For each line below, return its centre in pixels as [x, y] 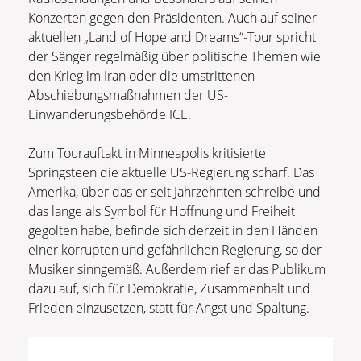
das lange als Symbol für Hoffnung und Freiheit [162, 212]
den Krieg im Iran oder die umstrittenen [141, 76]
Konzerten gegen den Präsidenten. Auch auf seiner [172, 18]
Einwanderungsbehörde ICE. [110, 115]
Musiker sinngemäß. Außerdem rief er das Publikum [177, 270]
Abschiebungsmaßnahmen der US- [128, 95]
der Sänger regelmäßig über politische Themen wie [174, 57]
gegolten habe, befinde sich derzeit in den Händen [173, 231]
